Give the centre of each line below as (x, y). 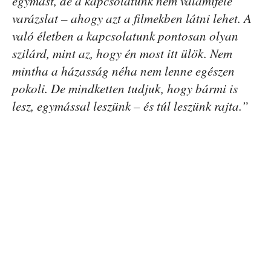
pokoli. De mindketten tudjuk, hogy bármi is (125, 89)
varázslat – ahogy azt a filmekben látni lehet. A (132, 18)
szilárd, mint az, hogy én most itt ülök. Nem (122, 54)
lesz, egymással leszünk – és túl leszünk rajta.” (130, 106)
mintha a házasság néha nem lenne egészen (123, 71)
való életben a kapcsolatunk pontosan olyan (125, 36)
